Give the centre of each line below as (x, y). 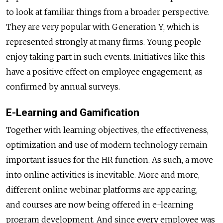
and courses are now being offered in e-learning (100, 205)
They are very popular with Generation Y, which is (103, 27)
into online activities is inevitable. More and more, (103, 175)
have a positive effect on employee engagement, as (104, 71)
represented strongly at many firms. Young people (104, 42)
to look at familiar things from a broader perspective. (108, 12)
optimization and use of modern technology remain (107, 145)
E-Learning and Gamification (73, 112)
